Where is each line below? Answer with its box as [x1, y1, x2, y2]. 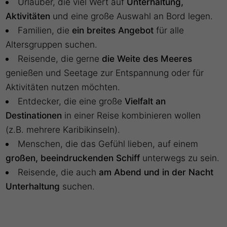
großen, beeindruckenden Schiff [6, 153, 140, 164]
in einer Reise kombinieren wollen [62, 110, 201, 121]
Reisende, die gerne [18, 53, 102, 64]
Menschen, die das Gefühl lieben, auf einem [18, 138, 199, 149]
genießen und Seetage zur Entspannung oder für [6, 67, 204, 79]
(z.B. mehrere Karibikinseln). [6, 124, 121, 135]
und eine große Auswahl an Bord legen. [50, 11, 213, 22]
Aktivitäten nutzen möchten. [6, 82, 121, 93]
